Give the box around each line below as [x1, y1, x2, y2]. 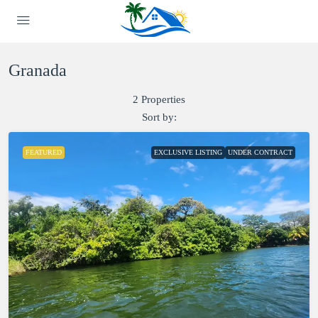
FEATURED [26, 148, 62, 156]
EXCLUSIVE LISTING [154, 148, 222, 156]
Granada [9, 61, 67, 79]
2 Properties [133, 94, 185, 105]
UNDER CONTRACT [228, 148, 292, 156]
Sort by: [141, 111, 177, 123]
